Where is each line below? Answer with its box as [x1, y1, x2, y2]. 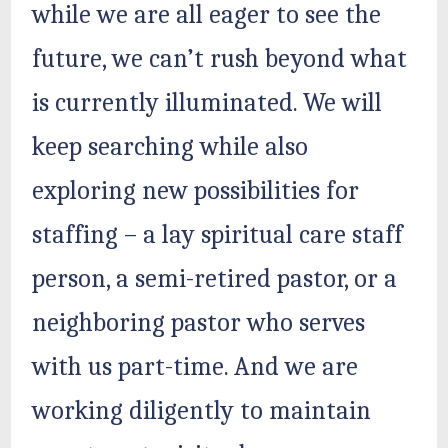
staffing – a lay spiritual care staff [32, 219, 404, 250]
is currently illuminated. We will [32, 87, 383, 118]
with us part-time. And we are [32, 351, 359, 382]
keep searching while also [32, 131, 309, 162]
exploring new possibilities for [32, 175, 360, 206]
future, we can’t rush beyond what [32, 43, 408, 74]
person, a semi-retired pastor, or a [32, 263, 398, 294]
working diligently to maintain [32, 395, 372, 426]
